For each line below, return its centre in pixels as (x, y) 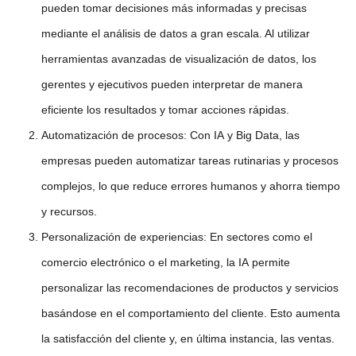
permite (269, 262)
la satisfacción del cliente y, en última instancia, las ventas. (188, 338)
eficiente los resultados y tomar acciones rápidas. (165, 109)
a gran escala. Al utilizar (249, 33)
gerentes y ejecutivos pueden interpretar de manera (172, 84)
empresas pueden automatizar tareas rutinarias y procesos (190, 160)
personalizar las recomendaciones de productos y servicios (190, 287)
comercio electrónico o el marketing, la (140, 262)
